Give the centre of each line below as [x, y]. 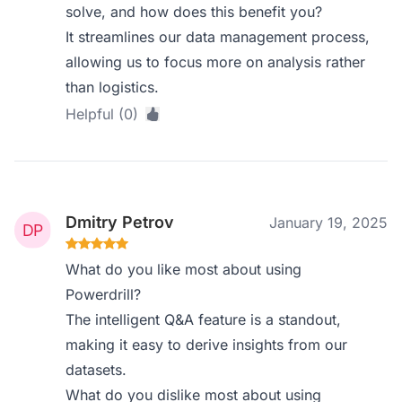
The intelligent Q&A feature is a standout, [204, 319]
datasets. [96, 370]
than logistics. [113, 87]
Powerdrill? [104, 294]
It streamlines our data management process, [218, 37]
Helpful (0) [102, 114]
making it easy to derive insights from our [207, 345]
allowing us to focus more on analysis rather [216, 62]
